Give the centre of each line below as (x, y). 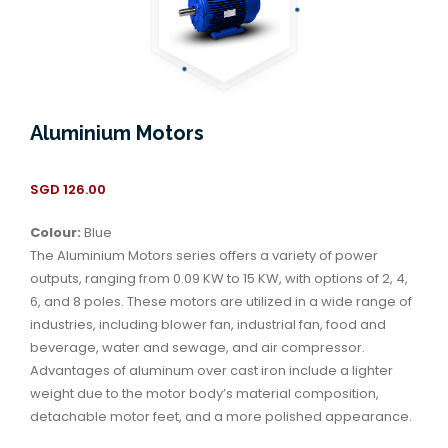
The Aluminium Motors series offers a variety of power (204, 255)
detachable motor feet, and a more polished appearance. (221, 416)
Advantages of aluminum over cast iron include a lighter (211, 370)
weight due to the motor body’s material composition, (204, 393)
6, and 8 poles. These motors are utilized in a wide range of (221, 301)
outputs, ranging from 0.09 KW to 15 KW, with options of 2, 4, (219, 278)
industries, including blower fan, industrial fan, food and (208, 324)
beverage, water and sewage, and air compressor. (197, 347)
